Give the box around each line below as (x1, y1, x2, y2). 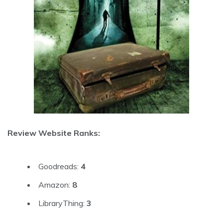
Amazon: (38, 179, 72, 190)
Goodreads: (38, 161, 81, 171)
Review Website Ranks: (7, 127, 100, 138)
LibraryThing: (38, 198, 87, 208)
